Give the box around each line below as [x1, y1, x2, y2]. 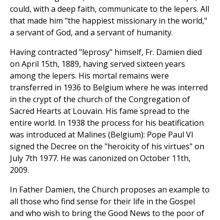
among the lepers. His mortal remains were [10, 70, 169, 82]
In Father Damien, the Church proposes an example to [10, 184, 210, 195]
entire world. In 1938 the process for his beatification [10, 117, 204, 129]
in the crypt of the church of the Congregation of [10, 94, 190, 105]
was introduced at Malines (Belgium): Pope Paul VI [10, 129, 193, 140]
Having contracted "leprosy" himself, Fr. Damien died [10, 47, 202, 58]
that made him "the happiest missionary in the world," [10, 15, 207, 27]
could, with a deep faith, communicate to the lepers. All [10, 3, 209, 15]
